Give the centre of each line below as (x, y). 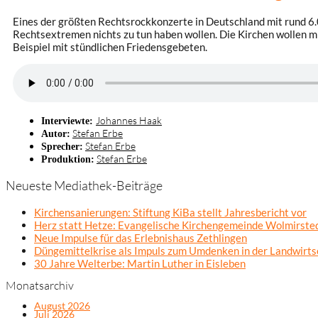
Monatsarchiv (40, 286)
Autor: (56, 133)
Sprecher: (62, 146)
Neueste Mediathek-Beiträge (84, 186)
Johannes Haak (129, 120)
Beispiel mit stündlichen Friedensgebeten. (110, 46)
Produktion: (68, 159)
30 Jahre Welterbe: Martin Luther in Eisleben (140, 263)
